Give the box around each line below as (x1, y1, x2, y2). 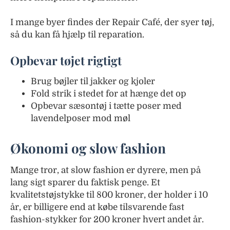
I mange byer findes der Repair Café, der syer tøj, (10, 17, 214, 27)
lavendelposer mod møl (31, 113, 130, 123)
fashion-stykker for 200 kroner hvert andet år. (10, 215, 204, 224)
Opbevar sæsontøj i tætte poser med (31, 101, 182, 111)
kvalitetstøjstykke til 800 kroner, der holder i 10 (10, 190, 208, 200)
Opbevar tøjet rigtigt (10, 52, 122, 68)
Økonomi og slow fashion (10, 139, 166, 157)
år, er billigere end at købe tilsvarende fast (10, 202, 184, 212)
